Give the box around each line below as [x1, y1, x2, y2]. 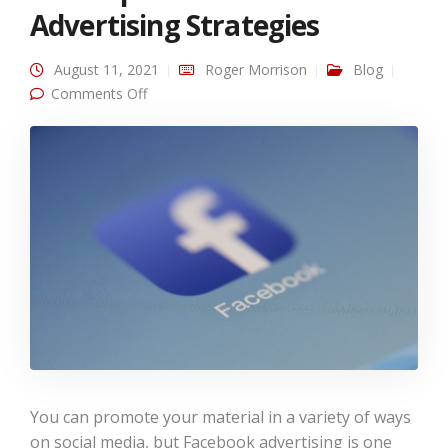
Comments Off [51, 84, 147, 103]
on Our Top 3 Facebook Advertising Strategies [146, 83, 445, 102]
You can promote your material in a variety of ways [30, 406, 411, 429]
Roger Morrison [205, 60, 307, 79]
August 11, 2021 [54, 60, 159, 79]
